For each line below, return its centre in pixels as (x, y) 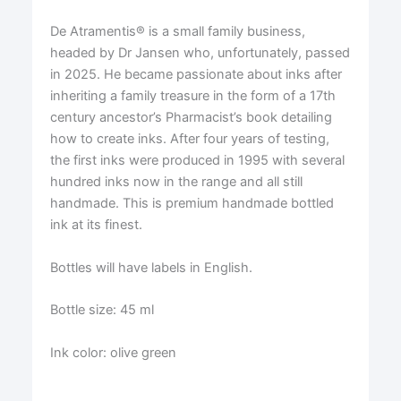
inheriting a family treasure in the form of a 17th (192, 96)
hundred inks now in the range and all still (176, 182)
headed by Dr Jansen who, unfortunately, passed (200, 53)
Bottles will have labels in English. (151, 267)
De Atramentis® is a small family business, (177, 32)
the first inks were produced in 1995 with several (197, 161)
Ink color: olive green (113, 352)
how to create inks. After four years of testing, (189, 139)
